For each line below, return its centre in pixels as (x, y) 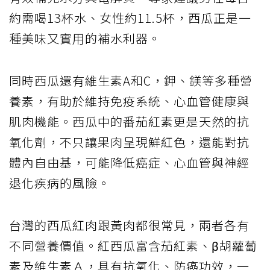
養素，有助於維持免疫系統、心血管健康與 (129, 101)
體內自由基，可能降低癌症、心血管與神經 (129, 163)
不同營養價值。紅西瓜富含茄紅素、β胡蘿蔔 (133, 246)
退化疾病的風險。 (60, 183)
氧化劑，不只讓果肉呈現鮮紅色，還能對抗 (129, 142)
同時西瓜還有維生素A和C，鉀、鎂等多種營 (131, 81)
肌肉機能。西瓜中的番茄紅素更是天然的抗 (129, 122)
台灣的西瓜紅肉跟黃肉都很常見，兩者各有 (129, 225)
